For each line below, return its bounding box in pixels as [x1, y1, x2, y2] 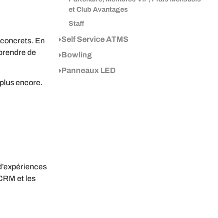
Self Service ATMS [61, 35, 128, 43]
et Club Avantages [68, 6, 128, 13]
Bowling [61, 51, 92, 59]
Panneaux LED [61, 66, 116, 74]
